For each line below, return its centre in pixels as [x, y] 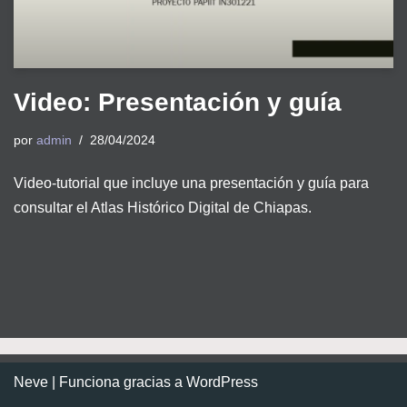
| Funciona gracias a [117, 382]
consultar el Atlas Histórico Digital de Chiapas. [163, 207]
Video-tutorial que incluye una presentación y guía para [191, 183]
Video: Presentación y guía [178, 102]
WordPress [222, 382]
